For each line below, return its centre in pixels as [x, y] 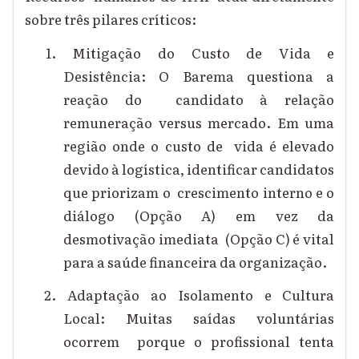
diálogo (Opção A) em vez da [199, 215]
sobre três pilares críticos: [113, 19]
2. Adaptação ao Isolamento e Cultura [190, 295]
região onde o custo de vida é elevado [199, 145]
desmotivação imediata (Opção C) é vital [199, 238]
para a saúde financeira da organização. [198, 261]
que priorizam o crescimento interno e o [199, 192]
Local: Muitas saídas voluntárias [199, 318]
